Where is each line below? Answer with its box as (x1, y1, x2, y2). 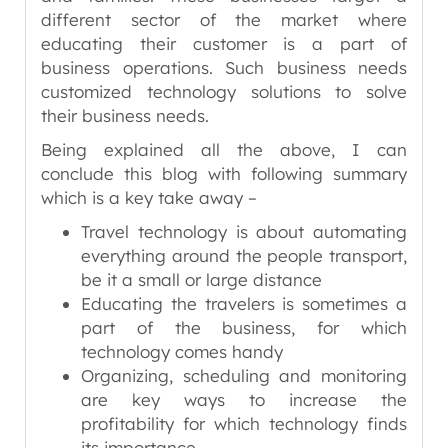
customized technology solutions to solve (41, 81, 407, 102)
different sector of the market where (41, 9, 407, 30)
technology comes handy (81, 341, 283, 362)
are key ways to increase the (81, 389, 407, 410)
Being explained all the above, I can (41, 139, 407, 160)
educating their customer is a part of (41, 33, 407, 54)
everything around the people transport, (81, 245, 407, 266)
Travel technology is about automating (81, 221, 407, 242)
